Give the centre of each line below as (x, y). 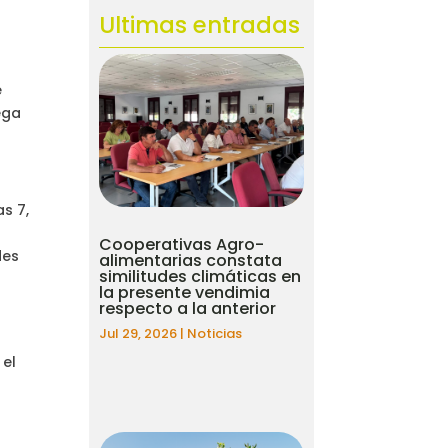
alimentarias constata (191, 261)
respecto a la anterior (188, 309)
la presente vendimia (185, 293)
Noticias (215, 334)
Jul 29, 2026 (138, 334)
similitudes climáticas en (200, 277)
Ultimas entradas (200, 25)
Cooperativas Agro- (182, 245)
